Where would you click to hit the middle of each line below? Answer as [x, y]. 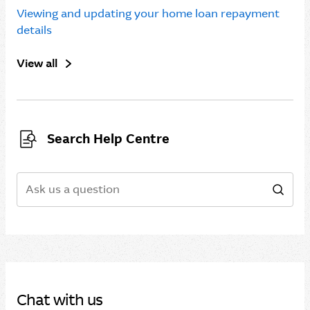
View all [37, 63]
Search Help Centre [108, 139]
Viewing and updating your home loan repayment [148, 13]
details [34, 30]
